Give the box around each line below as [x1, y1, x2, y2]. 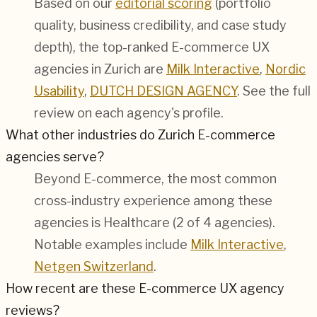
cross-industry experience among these [34, 193, 272, 209]
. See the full [237, 83, 311, 99]
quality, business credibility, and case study [34, 18, 287, 33]
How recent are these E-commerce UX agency [6, 281, 284, 296]
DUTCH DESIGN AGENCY [90, 83, 237, 99]
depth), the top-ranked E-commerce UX [34, 40, 270, 55]
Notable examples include [34, 237, 190, 253]
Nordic [265, 62, 306, 77]
